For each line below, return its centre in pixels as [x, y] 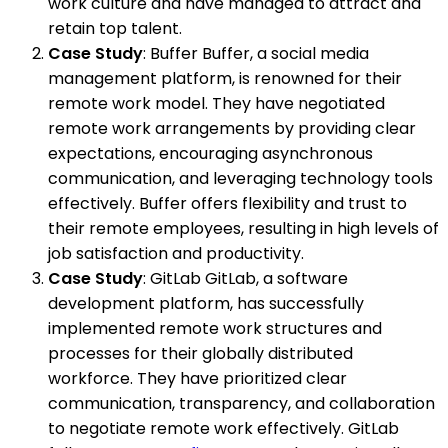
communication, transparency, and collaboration [241, 404]
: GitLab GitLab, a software [245, 279]
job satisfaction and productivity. [176, 254]
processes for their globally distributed [200, 354]
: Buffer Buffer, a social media [256, 54]
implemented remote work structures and [215, 329]
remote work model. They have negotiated [216, 104]
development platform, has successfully [206, 304]
